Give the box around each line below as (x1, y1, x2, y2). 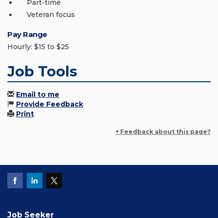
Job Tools (7, 63, 77, 80)
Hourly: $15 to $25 (7, 42, 69, 52)
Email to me (16, 90, 59, 99)
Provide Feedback (16, 100, 83, 109)
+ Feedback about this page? (115, 128, 211, 136)
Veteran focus (27, 10, 75, 19)
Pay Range (7, 30, 47, 39)
